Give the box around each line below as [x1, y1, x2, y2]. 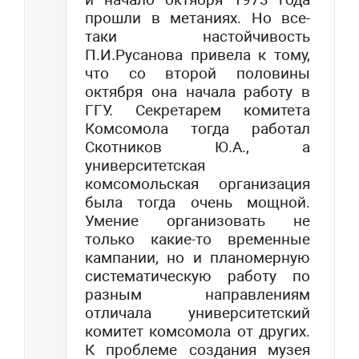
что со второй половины [85, 64, 310, 83]
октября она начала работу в [85, 83, 310, 102]
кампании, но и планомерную [85, 248, 310, 268]
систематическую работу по [85, 267, 310, 286]
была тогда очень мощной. [85, 193, 310, 212]
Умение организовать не [85, 212, 310, 231]
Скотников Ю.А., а [85, 138, 310, 157]
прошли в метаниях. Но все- [85, 9, 310, 28]
